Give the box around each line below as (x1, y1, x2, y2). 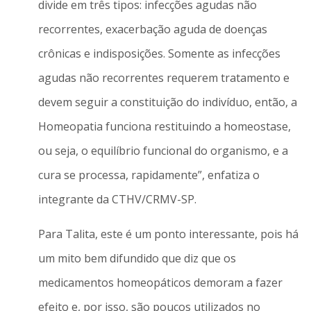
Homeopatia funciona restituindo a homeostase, (37, 119, 291, 135)
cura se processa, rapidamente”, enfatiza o (37, 167, 260, 183)
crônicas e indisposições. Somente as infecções (37, 46, 280, 62)
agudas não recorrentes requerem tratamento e (37, 70, 289, 86)
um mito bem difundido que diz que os (37, 250, 236, 266)
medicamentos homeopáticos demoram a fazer (37, 274, 283, 290)
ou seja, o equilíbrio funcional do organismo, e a (37, 143, 288, 159)
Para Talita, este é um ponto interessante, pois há (37, 226, 299, 242)
